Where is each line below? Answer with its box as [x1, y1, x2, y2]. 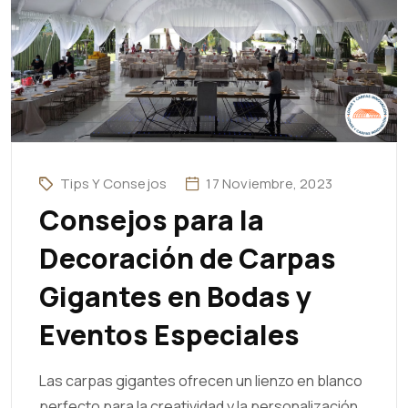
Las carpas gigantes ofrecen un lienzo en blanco [39, 370, 362, 391]
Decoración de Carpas [39, 239, 336, 277]
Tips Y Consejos [60, 173, 168, 193]
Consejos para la [39, 200, 264, 239]
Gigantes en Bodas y [39, 277, 311, 315]
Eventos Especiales [39, 315, 300, 353]
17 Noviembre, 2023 [206, 173, 333, 193]
